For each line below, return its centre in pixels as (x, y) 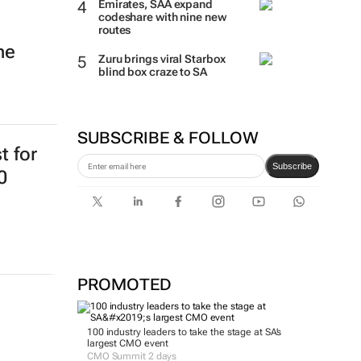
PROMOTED (124, 284)
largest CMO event (128, 343)
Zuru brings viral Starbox (162, 59)
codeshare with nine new (162, 17)
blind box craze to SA (152, 72)
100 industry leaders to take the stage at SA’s (184, 332)
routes (114, 30)
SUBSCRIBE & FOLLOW (168, 138)
